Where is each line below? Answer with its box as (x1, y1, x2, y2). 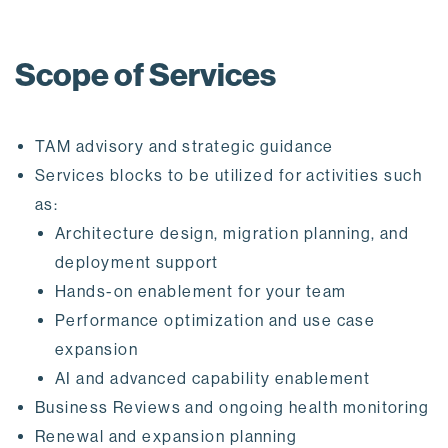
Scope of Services (15, 56, 276, 95)
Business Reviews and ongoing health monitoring (35, 398, 430, 418)
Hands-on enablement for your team (55, 282, 347, 302)
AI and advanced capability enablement (55, 369, 371, 389)
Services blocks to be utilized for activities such (35, 166, 423, 186)
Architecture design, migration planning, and (55, 224, 410, 244)
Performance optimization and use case (55, 311, 376, 331)
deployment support (55, 253, 219, 273)
